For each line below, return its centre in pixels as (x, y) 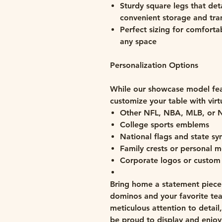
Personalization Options (154, 65)
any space (139, 41)
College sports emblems (165, 125)
